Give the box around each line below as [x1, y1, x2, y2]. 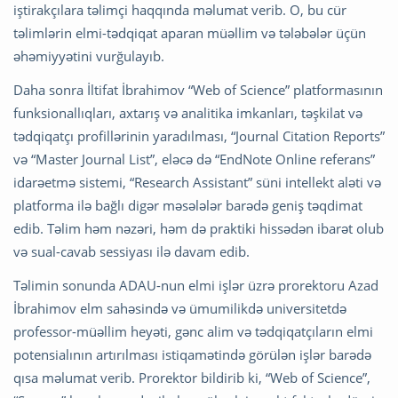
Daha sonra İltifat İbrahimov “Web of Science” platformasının [13, 81, 383, 99]
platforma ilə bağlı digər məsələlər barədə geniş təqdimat [13, 196, 362, 215]
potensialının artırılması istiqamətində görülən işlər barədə [13, 346, 371, 364]
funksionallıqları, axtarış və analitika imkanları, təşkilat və [13, 104, 362, 123]
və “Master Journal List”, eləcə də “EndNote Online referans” [13, 150, 375, 169]
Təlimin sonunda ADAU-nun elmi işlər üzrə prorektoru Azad [13, 276, 378, 295]
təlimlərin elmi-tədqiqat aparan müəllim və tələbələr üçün [13, 24, 366, 43]
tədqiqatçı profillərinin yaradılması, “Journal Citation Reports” [13, 127, 385, 146]
